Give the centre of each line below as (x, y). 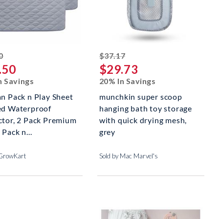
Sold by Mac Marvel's (128, 156)
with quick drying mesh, (143, 120)
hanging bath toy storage (146, 109)
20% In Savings (127, 81)
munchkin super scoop (141, 97)
